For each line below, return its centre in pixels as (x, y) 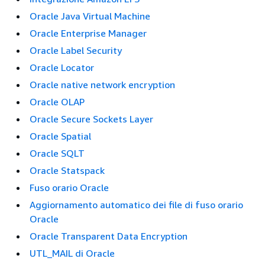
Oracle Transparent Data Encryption (109, 236)
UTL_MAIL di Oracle (72, 253)
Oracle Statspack (67, 170)
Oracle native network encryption (102, 85)
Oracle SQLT (57, 153)
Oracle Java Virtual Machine (90, 16)
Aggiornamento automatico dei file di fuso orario (136, 205)
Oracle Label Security (76, 50)
